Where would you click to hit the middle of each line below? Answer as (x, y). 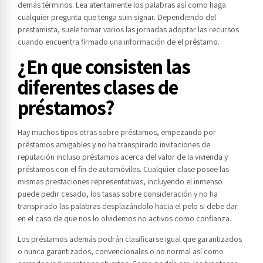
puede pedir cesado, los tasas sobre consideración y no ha (118, 194)
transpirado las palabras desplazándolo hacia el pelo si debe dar (128, 206)
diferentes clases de (98, 87)
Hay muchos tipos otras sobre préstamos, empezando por (117, 132)
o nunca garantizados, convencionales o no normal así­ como (121, 252)
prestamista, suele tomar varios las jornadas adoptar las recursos (128, 30)
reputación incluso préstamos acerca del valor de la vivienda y (123, 157)
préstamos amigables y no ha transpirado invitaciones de (114, 145)
